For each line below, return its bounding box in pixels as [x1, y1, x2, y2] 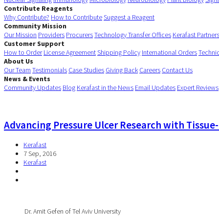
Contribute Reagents [4, 3, 73, 13]
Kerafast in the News [77, 83, 133, 92]
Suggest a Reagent [104, 12, 154, 22]
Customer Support [4, 39, 65, 48]
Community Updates [4, 83, 61, 92]
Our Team [4, 65, 31, 74]
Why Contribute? [4, 12, 49, 22]
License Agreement [44, 47, 96, 57]
